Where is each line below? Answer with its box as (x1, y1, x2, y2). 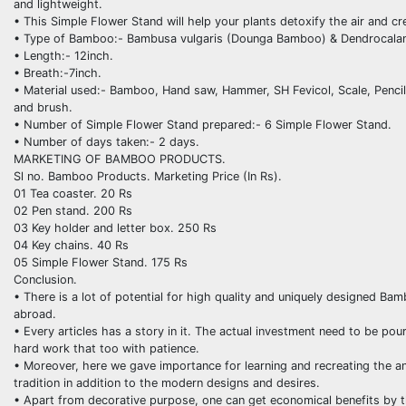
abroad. (14, 306, 56, 321)
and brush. (14, 100, 72, 114)
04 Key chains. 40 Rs (14, 237, 129, 252)
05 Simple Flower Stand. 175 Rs (14, 255, 188, 269)
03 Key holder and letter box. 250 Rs (14, 220, 217, 235)
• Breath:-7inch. (14, 65, 101, 80)
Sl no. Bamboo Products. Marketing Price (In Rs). (14, 169, 282, 183)
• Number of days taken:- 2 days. (14, 134, 199, 149)
